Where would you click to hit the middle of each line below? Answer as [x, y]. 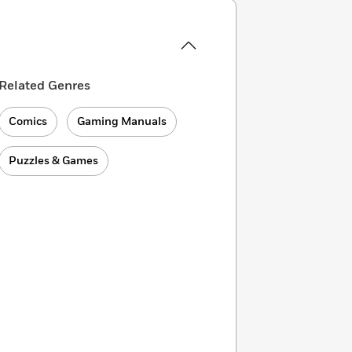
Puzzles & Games [54, 161]
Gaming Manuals [122, 121]
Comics [28, 121]
